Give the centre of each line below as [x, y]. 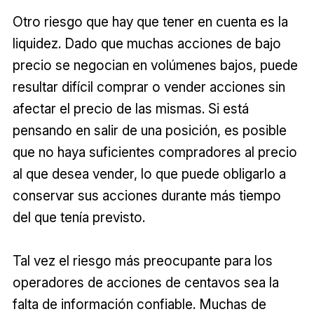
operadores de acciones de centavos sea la [145, 283]
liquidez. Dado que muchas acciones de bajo [146, 44]
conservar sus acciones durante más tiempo [146, 196]
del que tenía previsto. [78, 218]
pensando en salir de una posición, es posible [149, 131]
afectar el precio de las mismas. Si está [130, 109]
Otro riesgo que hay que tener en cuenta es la [150, 22]
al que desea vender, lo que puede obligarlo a [149, 174]
